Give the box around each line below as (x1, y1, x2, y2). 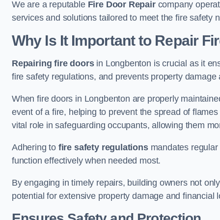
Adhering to (12, 142, 58, 153)
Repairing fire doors (12, 58, 94, 69)
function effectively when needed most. (12, 156, 161, 166)
